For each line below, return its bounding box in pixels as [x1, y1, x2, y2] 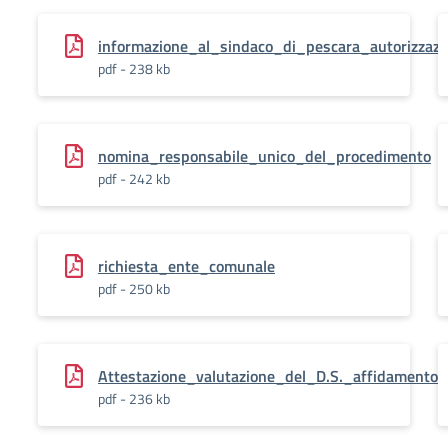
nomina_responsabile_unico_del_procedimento [98, 144, 431, 168]
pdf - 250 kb [98, 278, 170, 299]
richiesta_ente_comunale [98, 254, 275, 278]
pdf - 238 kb [98, 58, 170, 79]
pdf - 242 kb [98, 168, 170, 189]
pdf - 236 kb [98, 388, 170, 409]
